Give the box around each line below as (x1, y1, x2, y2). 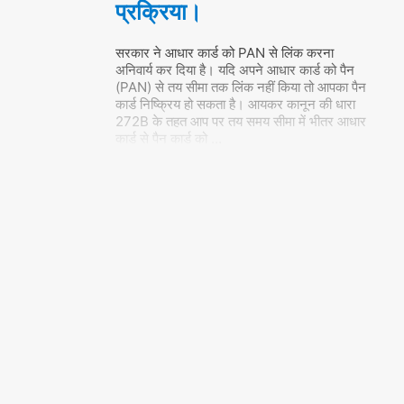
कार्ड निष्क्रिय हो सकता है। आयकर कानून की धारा (115, 96, 355, 114)
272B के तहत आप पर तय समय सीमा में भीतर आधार (115, 113, 366, 131)
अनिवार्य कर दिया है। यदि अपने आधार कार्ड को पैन (115, 61, 354, 79)
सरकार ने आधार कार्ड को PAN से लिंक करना (115, 44, 334, 62)
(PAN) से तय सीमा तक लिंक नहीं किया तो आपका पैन (115, 78, 366, 96)
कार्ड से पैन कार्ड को (115, 130, 211, 148)
